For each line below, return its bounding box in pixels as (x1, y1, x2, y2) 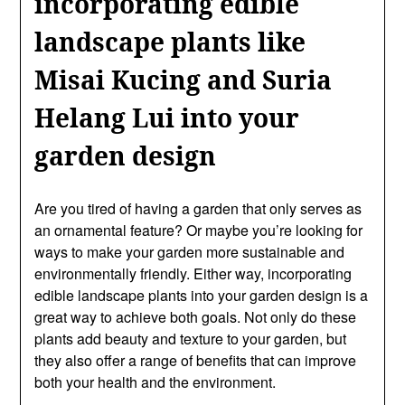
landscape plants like (34, 24, 306, 59)
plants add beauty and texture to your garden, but (34, 327, 347, 349)
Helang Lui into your (34, 99, 300, 135)
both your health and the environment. (34, 371, 277, 392)
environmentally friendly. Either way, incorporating (34, 262, 353, 284)
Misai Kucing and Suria (34, 61, 333, 97)
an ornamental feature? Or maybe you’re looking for (34, 219, 363, 240)
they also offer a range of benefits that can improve (34, 349, 357, 371)
